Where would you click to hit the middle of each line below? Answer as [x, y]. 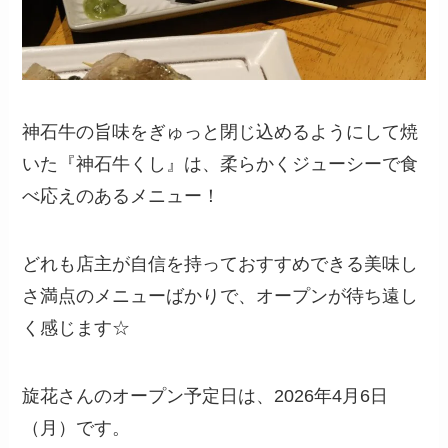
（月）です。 [76, 427]
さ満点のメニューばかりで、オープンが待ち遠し [220, 295]
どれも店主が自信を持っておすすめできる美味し [220, 263]
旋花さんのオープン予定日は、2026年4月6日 [205, 395]
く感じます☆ [76, 327]
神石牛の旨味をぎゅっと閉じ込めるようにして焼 [220, 131]
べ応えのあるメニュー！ [121, 195]
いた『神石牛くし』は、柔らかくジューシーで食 [220, 163]
